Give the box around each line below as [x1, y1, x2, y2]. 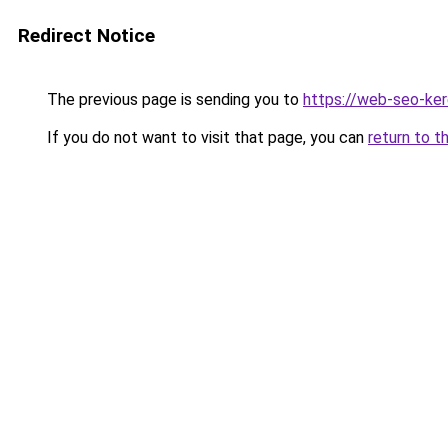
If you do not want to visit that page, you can [43, 128, 368, 147]
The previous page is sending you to [43, 90, 303, 109]
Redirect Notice [18, 24, 155, 47]
